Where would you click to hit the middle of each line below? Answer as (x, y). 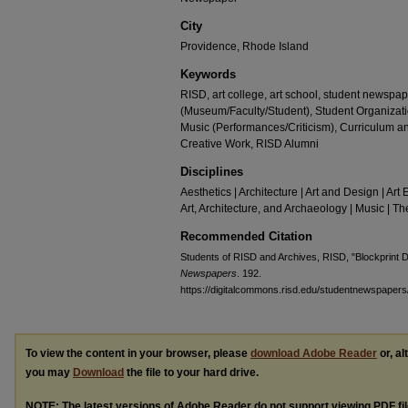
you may (49, 372)
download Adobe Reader (314, 353)
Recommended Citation (246, 236)
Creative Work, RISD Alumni (250, 144)
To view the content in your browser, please (138, 353)
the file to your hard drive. (191, 372)
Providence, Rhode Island (245, 46)
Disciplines (212, 172)
